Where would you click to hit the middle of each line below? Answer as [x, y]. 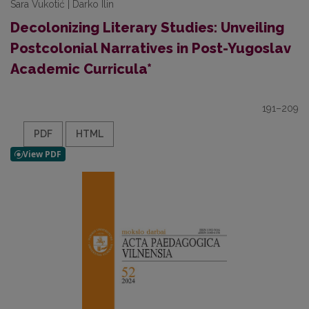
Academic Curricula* [81, 69]
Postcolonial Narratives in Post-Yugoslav [150, 48]
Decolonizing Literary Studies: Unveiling [147, 28]
